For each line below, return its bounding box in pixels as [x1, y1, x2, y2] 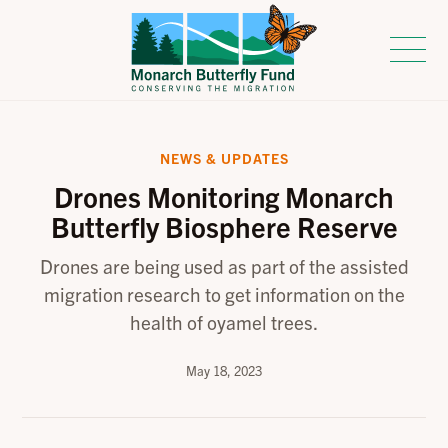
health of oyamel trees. [130, 309, 318, 334]
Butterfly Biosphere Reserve [50, 208, 398, 244]
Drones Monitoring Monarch [54, 178, 394, 214]
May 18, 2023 [186, 361, 262, 379]
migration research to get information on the [43, 281, 405, 306]
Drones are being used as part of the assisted [39, 253, 409, 278]
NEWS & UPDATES [159, 149, 289, 167]
